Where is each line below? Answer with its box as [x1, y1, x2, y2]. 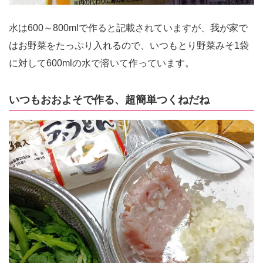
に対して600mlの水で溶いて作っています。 [9, 58, 194, 68]
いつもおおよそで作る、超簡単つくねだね [9, 94, 210, 106]
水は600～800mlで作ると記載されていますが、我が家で [9, 23, 248, 33]
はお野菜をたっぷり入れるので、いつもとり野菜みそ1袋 [9, 41, 249, 50]
